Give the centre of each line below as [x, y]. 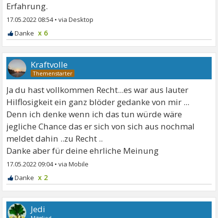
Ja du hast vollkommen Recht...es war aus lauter [98, 90]
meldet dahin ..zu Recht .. [55, 139]
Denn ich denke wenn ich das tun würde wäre [94, 114]
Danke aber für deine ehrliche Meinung [83, 151]
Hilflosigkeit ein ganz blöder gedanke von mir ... [98, 102]
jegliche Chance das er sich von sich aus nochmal [101, 127]
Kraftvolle [49, 65]
